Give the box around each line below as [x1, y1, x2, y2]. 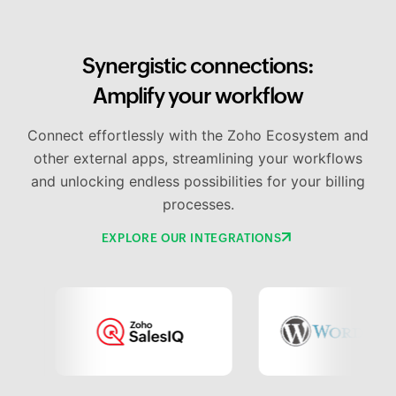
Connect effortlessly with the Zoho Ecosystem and [27, 126, 369, 145]
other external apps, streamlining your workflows [34, 149, 362, 168]
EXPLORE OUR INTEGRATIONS [101, 232, 282, 246]
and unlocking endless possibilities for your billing [31, 172, 365, 191]
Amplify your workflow [93, 84, 303, 109]
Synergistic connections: [82, 54, 314, 79]
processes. [162, 195, 234, 214]
